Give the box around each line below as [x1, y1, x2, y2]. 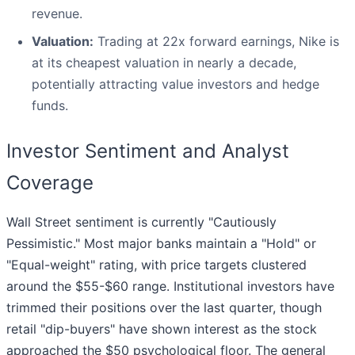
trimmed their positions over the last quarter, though [6, 300, 322, 316]
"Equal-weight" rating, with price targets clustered [6, 257, 307, 273]
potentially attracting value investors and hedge [32, 76, 319, 93]
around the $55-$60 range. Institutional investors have [6, 278, 334, 295]
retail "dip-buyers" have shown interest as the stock [6, 321, 317, 338]
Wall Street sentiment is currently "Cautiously [6, 214, 277, 231]
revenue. [32, 6, 82, 22]
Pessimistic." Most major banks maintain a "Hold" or [6, 235, 316, 252]
